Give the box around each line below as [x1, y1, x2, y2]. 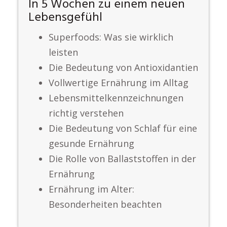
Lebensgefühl [28, 8, 102, 27]
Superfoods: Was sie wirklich [49, 31, 173, 43]
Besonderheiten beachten [49, 198, 162, 210]
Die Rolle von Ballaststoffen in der [49, 153, 196, 165]
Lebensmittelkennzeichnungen [49, 92, 183, 104]
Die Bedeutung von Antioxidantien [49, 61, 198, 73]
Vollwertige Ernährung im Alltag [49, 77, 188, 89]
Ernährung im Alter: [49, 183, 134, 195]
